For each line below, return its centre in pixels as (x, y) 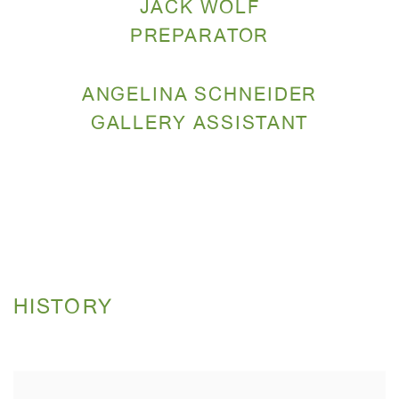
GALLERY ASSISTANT (199, 125)
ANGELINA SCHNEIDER (199, 96)
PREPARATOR (199, 37)
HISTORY (63, 309)
